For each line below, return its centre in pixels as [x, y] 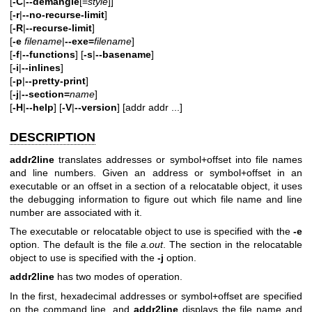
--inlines [41, 68]
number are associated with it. [76, 212]
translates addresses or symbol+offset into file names [178, 159]
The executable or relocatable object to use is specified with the [151, 231]
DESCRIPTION [53, 137]
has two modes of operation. [118, 277]
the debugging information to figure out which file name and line [156, 199]
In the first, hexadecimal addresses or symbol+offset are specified [156, 296]
